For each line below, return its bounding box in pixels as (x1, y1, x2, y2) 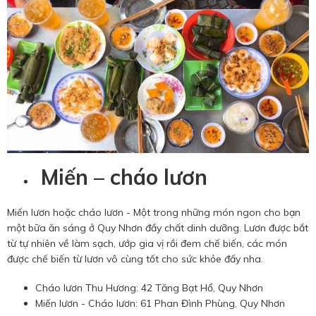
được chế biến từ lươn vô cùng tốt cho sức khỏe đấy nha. (7, 253, 263, 266)
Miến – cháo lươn (35, 164, 207, 191)
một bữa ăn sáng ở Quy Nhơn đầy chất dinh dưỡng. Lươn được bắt (7, 221, 308, 235)
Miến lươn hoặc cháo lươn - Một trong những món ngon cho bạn (7, 206, 300, 219)
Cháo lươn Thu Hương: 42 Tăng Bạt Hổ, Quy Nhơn (35, 281, 263, 295)
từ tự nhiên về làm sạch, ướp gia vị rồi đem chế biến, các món (7, 237, 287, 250)
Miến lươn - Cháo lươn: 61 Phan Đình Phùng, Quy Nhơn (35, 297, 285, 310)
